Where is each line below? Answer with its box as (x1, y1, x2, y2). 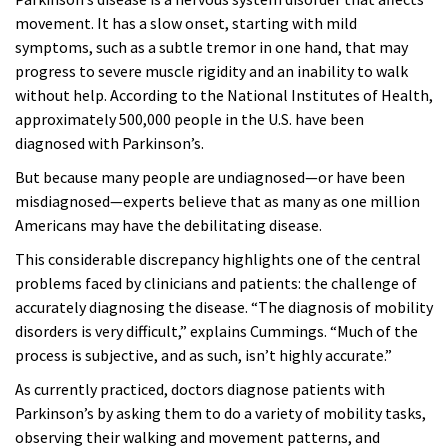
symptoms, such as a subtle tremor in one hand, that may (15, 37, 408, 58)
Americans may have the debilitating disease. (15, 215, 322, 236)
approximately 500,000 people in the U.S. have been (15, 109, 364, 130)
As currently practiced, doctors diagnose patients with (15, 379, 385, 400)
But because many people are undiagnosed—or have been (15, 167, 405, 188)
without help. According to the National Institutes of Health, (15, 85, 433, 106)
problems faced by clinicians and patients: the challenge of (15, 273, 417, 294)
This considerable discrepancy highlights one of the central (15, 249, 421, 270)
